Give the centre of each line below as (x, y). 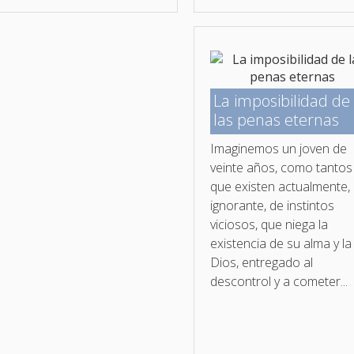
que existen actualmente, (281, 186)
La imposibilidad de (282, 100)
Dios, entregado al (262, 262)
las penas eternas (277, 119)
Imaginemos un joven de (279, 148)
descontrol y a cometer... (279, 281)
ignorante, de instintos (273, 205)
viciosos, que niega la (269, 224)
